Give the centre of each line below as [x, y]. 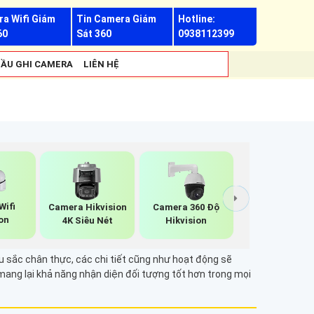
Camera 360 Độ [186, 207]
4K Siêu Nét [87, 220]
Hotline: [196, 19]
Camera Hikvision [87, 207]
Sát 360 [94, 34]
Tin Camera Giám [116, 19]
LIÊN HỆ [101, 64]
